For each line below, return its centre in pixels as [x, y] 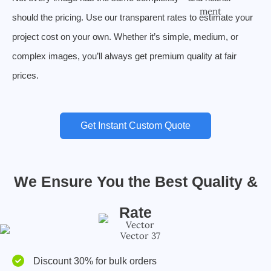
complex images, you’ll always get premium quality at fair [124, 56]
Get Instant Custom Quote [135, 126]
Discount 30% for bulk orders [95, 261]
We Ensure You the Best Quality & [135, 181]
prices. [25, 75]
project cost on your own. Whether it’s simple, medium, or [125, 36]
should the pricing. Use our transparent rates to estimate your [132, 17]
